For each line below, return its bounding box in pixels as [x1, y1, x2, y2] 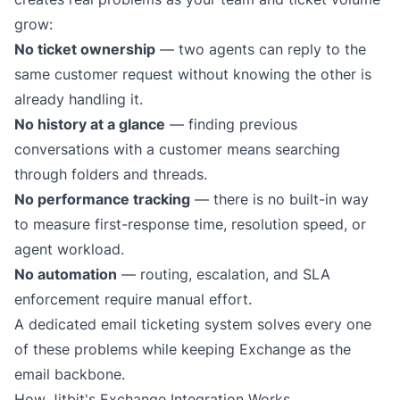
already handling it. [14, 90, 143, 108]
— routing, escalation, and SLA [117, 265, 330, 283]
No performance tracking [14, 190, 190, 208]
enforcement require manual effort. [14, 290, 252, 308]
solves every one [253, 315, 371, 333]
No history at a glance [14, 115, 165, 133]
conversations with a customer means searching [14, 140, 340, 158]
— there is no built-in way [190, 190, 369, 208]
